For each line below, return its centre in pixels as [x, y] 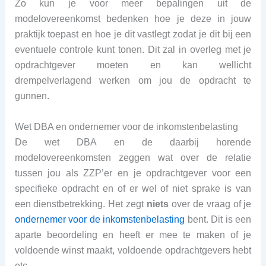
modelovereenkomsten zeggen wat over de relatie [133, 157]
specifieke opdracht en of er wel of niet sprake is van [133, 188]
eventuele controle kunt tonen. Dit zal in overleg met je [133, 50]
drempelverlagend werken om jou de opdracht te [133, 81]
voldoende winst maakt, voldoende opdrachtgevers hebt [133, 250]
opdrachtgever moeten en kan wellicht [133, 65]
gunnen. [32, 96]
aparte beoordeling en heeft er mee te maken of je [133, 235]
